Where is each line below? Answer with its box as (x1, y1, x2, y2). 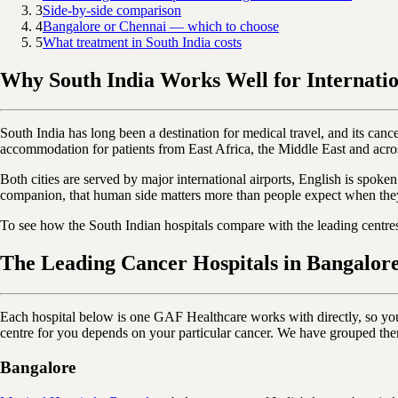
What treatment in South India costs (43, 34, 242, 50)
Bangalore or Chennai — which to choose (43, 18, 279, 34)
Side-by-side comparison (43, 2, 181, 18)
